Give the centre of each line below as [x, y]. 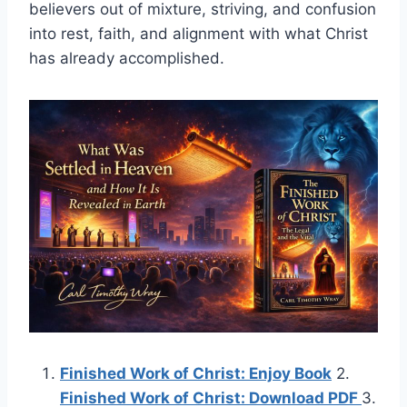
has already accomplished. [127, 58]
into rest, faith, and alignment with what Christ [199, 34]
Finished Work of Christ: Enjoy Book [196, 373]
